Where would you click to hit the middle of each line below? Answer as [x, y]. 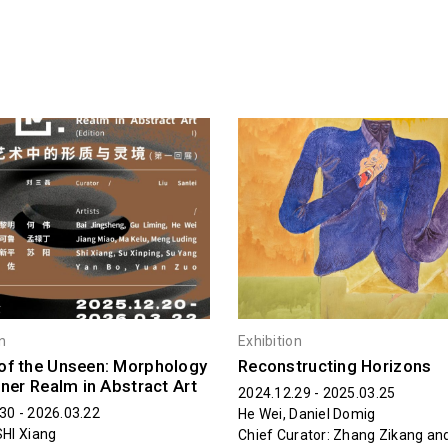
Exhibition [269, 340]
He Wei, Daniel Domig [306, 413]
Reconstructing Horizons [334, 365]
